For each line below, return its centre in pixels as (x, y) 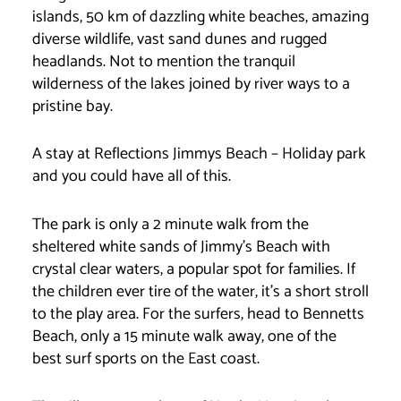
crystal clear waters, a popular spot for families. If (193, 270)
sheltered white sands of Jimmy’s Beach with (181, 247)
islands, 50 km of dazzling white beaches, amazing (200, 17)
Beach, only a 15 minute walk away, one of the (184, 337)
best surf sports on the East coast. (145, 359)
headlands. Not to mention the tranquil (163, 61)
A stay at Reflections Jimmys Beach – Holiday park (199, 154)
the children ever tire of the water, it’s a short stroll (200, 292)
